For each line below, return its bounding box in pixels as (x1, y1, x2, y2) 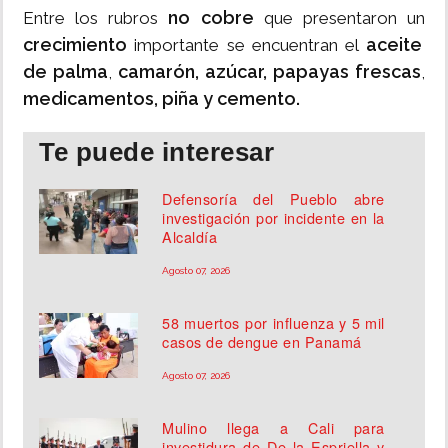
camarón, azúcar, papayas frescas (118, 61, 421, 83)
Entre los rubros (23, 8, 159, 29)
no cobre (158, 7, 264, 29)
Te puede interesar (39, 137, 274, 168)
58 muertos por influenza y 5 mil (162, 312, 385, 334)
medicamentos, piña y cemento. (23, 88, 300, 110)
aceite (365, 34, 422, 56)
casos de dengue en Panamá (162, 331, 362, 353)
